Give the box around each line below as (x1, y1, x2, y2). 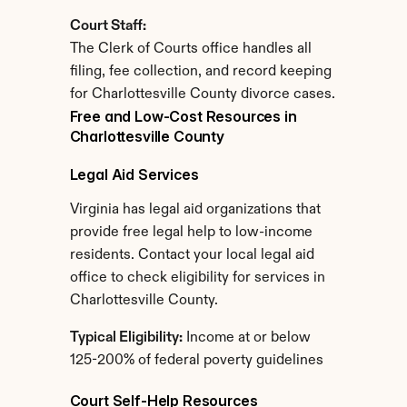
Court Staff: (69, 19, 146, 34)
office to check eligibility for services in (69, 271, 325, 285)
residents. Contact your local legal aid (69, 248, 314, 263)
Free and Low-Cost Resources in (69, 107, 297, 125)
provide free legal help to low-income (69, 225, 313, 240)
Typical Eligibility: (69, 331, 183, 345)
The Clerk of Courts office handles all (69, 42, 312, 56)
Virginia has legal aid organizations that (69, 203, 321, 217)
